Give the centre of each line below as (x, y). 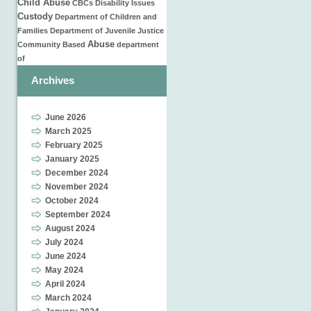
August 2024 (70, 228)
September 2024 (78, 215)
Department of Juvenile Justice (107, 31)
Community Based (51, 44)
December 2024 (77, 173)
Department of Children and (106, 17)
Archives (53, 80)
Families (33, 31)
